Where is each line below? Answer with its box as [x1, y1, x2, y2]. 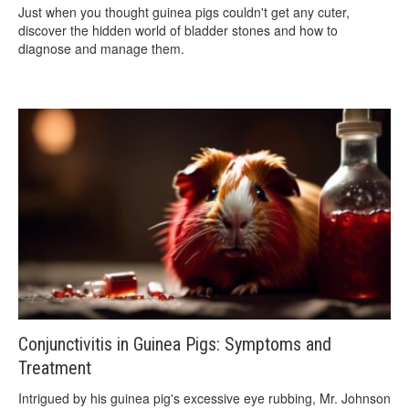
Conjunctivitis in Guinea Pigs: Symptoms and [18, 333, 331, 356]
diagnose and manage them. [18, 38, 184, 58]
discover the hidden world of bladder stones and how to [18, 20, 338, 39]
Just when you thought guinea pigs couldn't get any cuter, [18, 2, 350, 21]
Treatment [18, 357, 91, 380]
